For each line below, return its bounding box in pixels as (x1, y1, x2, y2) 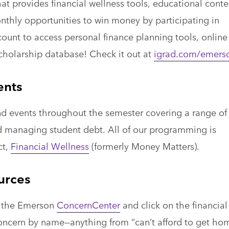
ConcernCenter (56, 198, 120, 212)
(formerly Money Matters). (88, 139, 199, 153)
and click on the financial (120, 198, 227, 212)
